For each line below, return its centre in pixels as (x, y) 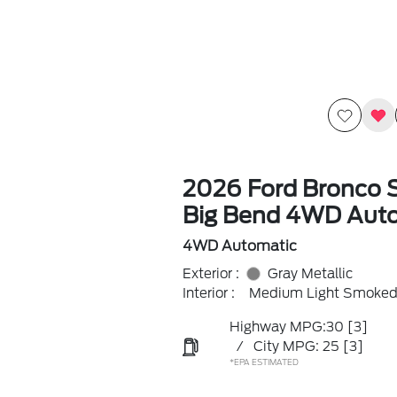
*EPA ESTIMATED (264, 362)
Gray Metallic (310, 274)
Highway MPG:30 (286, 327)
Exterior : (210, 274)
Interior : (208, 293)
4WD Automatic (239, 246)
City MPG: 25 (296, 346)
